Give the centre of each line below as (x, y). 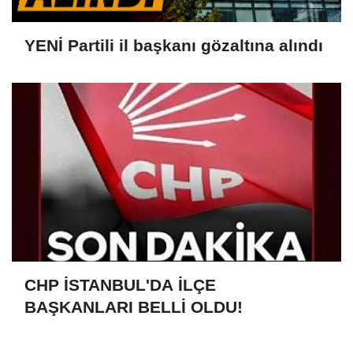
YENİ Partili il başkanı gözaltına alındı (174, 45)
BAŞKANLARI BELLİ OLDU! (134, 307)
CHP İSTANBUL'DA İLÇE (120, 284)
